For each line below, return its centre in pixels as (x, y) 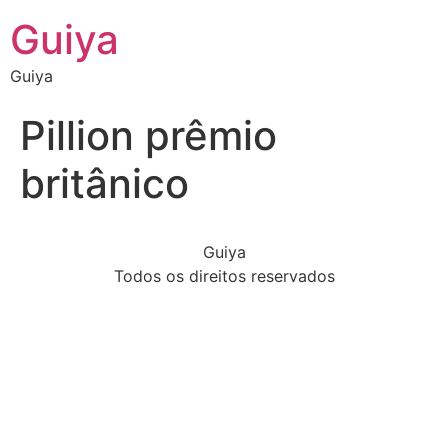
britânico (104, 183)
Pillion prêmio (148, 135)
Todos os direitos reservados (224, 276)
